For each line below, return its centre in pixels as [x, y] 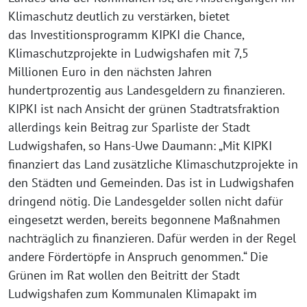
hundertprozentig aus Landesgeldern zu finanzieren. [146, 90]
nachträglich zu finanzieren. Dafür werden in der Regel [152, 238]
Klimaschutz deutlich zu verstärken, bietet [119, 16]
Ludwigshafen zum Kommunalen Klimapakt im [133, 294]
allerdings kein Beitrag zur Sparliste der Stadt [129, 127]
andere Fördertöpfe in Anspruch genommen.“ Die [138, 257]
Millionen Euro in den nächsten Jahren [110, 72]
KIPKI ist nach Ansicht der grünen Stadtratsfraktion [144, 109]
